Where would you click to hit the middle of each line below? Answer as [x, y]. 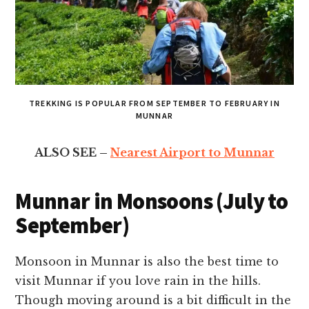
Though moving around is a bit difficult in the [153, 300]
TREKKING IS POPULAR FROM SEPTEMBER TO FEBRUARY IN [154, 103]
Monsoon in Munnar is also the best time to [147, 262]
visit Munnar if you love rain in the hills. [138, 281]
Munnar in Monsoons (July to [152, 202]
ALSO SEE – [72, 153]
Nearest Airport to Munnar [192, 153]
